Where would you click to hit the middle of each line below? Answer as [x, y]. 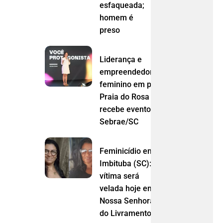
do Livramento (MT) [136, 214]
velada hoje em [127, 189]
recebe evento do [131, 110]
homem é [117, 18]
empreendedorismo [135, 72]
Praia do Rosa [125, 97]
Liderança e [121, 60]
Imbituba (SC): [126, 164]
